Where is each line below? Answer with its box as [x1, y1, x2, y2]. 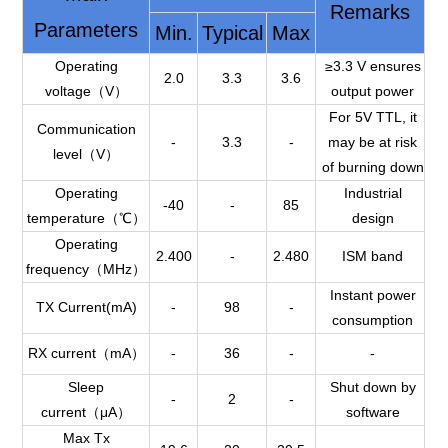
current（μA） [41, 404, 132, 420]
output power [331, 83, 415, 99]
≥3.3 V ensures [324, 58, 421, 74]
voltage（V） [44, 83, 128, 99]
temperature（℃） [26, 210, 146, 226]
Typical [201, 22, 263, 44]
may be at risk [328, 134, 418, 150]
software [345, 404, 400, 420]
